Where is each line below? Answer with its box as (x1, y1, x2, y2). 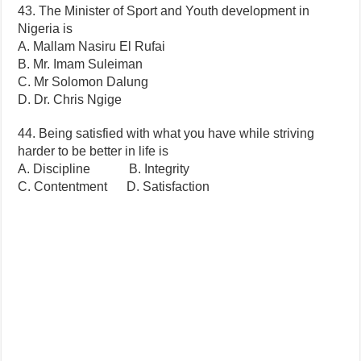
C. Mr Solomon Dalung (18, 74, 149, 89)
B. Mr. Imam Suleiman (18, 56, 143, 71)
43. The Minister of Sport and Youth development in (18, 3, 310, 18)
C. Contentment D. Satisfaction (18, 179, 210, 193)
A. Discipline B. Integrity (18, 161, 190, 176)
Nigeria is (18, 21, 73, 35)
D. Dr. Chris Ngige (18, 92, 122, 106)
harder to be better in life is (18, 143, 169, 158)
